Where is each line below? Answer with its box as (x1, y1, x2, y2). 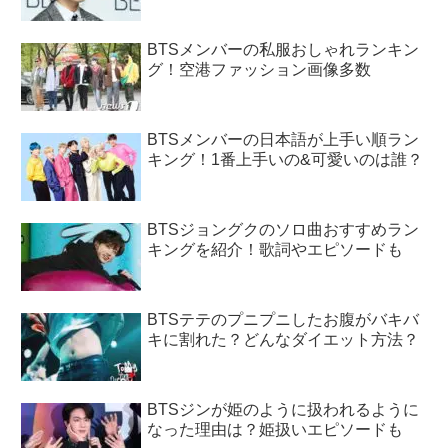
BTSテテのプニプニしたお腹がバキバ (147, 310, 419, 328)
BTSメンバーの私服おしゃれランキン (147, 40, 419, 58)
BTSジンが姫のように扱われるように (147, 400, 419, 418)
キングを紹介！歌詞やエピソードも (147, 240, 403, 258)
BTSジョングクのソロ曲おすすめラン (147, 220, 419, 238)
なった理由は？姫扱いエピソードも (147, 420, 403, 438)
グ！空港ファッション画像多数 (147, 60, 371, 78)
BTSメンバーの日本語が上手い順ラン (147, 130, 419, 148)
